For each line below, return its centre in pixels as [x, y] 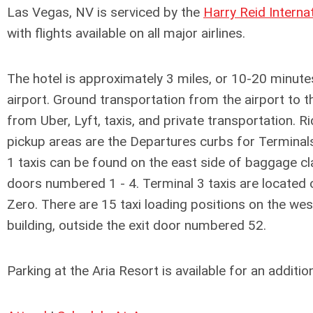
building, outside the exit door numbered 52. [137, 225]
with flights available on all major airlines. [126, 33]
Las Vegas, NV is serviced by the [105, 12]
